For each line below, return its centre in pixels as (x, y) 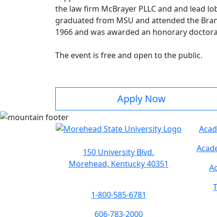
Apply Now (141, 99)
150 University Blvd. (118, 152)
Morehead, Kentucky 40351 (118, 164)
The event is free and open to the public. (129, 55)
